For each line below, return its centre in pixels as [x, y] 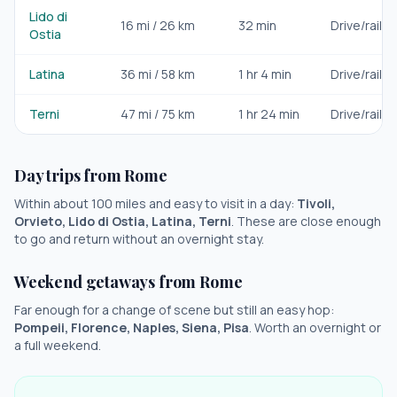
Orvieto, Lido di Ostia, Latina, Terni [123, 221]
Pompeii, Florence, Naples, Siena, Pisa [132, 327]
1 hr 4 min [265, 74]
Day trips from [70, 175]
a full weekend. [58, 345]
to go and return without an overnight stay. [139, 239]
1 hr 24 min [269, 114]
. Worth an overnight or [315, 327]
